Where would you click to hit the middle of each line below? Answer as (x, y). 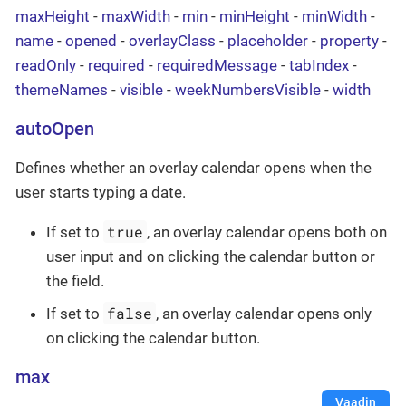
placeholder (268, 41)
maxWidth (136, 17)
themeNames (62, 90)
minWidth (334, 17)
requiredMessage (217, 66)
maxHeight (53, 17)
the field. (75, 281)
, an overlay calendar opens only (264, 313)
